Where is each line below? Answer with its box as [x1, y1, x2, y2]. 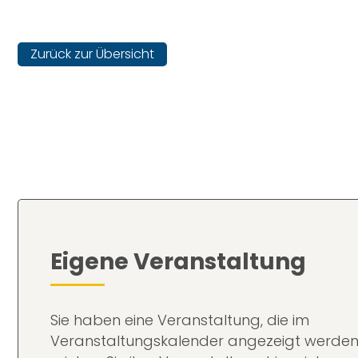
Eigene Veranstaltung [50, 245, 306, 277]
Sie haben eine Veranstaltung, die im [50, 309, 309, 330]
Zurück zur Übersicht [30, 45, 154, 63]
